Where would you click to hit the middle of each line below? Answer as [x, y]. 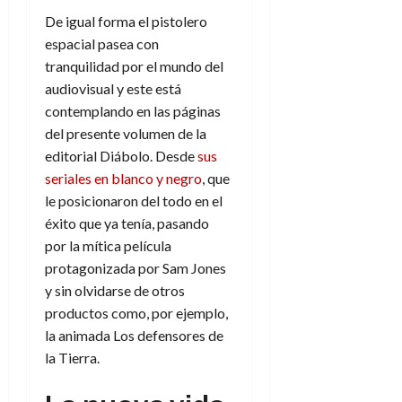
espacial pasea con [102, 43]
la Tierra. [72, 357]
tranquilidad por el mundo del [134, 66]
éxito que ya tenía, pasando [127, 223]
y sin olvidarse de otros [115, 290]
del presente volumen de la [126, 133]
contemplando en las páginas [133, 110]
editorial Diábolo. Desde [121, 155]
